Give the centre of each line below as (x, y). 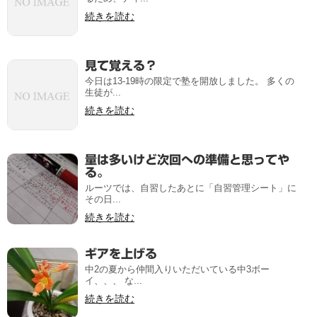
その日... (103, 199)
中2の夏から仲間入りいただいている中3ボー (177, 269)
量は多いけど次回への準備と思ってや (187, 160)
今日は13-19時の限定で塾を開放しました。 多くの (190, 81)
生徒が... (103, 92)
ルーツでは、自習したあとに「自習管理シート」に (191, 188)
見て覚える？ (121, 65)
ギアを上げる (121, 254)
